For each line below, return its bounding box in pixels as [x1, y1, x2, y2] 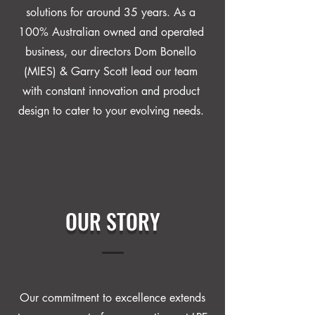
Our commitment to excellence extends [20, 290, 205, 305]
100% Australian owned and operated [18, 25, 204, 39]
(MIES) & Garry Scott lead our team [24, 64, 198, 79]
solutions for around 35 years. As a [26, 5, 195, 20]
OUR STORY [65, 205, 160, 237]
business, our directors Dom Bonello [25, 44, 196, 59]
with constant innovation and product [22, 84, 200, 98]
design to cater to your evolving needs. [18, 103, 204, 118]
